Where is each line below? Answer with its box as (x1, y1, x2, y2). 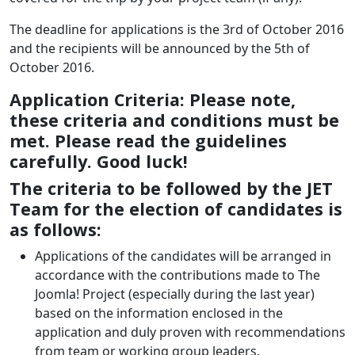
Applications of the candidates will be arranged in (35, 246, 331, 265)
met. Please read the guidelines (10, 128, 287, 152)
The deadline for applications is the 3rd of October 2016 (10, 20, 344, 38)
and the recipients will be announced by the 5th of (10, 39, 310, 57)
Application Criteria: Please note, (10, 87, 296, 111)
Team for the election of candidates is (10, 197, 342, 220)
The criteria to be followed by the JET (10, 176, 333, 200)
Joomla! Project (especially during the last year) (35, 284, 315, 303)
